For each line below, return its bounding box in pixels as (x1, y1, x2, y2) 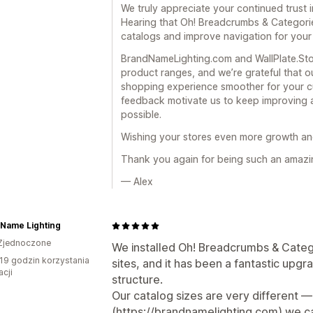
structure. (112, 272, 163, 286)
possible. (121, 108, 161, 120)
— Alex (121, 175, 153, 187)
